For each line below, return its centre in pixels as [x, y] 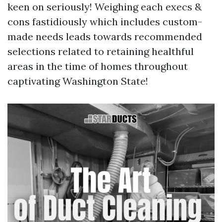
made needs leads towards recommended [105, 36]
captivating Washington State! [78, 81]
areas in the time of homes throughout [98, 66]
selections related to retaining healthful [101, 51]
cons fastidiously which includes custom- [105, 21]
